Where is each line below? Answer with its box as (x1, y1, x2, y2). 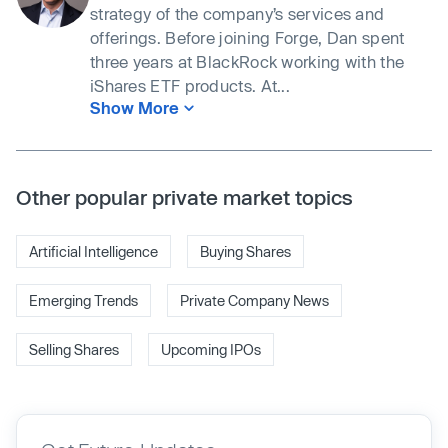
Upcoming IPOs (161, 341, 261, 358)
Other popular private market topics (16, 185, 353, 209)
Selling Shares (29, 341, 119, 358)
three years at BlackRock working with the (90, 52, 405, 71)
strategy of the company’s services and (90, 4, 385, 23)
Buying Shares (200, 243, 291, 260)
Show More (90, 98, 179, 117)
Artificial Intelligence (29, 243, 158, 260)
